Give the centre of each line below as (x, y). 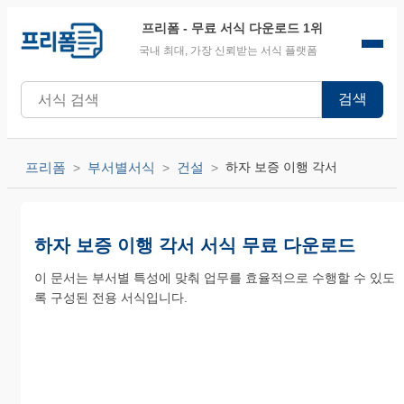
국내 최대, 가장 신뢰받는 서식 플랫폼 (228, 50)
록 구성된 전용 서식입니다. (111, 298)
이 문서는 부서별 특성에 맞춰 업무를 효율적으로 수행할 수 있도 (215, 278)
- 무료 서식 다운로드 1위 (252, 28)
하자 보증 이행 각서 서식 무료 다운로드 (195, 245)
